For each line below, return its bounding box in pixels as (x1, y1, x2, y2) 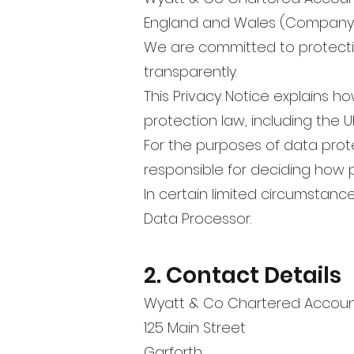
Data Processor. (144, 208, 251, 228)
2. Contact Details (144, 259, 341, 291)
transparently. (144, 61, 237, 81)
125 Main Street (144, 317, 246, 337)
